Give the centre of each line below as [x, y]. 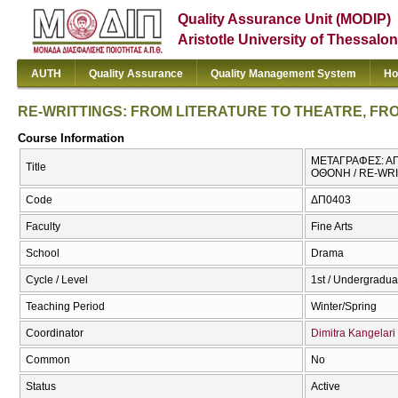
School [43, 254]
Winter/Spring [344, 307]
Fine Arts [332, 227]
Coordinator [55, 334]
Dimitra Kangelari [353, 334]
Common [48, 360]
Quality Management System [283, 74]
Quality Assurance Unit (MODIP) [285, 19]
